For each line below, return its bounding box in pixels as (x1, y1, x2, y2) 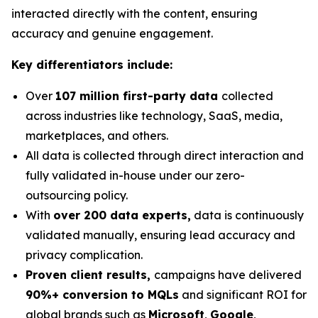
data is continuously (191, 208, 304, 222)
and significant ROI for (179, 287, 307, 302)
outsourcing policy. (26, 188, 128, 202)
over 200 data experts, (53, 208, 191, 222)
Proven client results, (26, 268, 154, 282)
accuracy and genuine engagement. (11, 26, 213, 40)
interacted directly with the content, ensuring (11, 6, 258, 21)
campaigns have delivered (154, 268, 302, 282)
